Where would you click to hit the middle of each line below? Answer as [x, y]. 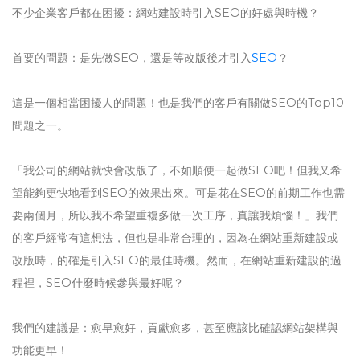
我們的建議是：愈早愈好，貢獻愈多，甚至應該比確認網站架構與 [175, 328]
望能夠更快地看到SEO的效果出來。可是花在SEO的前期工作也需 [178, 193]
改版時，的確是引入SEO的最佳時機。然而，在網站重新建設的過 [177, 260]
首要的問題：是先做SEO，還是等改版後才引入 [132, 58]
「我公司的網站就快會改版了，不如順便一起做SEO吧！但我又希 [177, 170]
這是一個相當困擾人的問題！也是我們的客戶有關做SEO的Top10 [178, 103]
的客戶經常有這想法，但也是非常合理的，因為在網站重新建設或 [175, 238]
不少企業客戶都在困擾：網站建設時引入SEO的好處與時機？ [166, 13]
